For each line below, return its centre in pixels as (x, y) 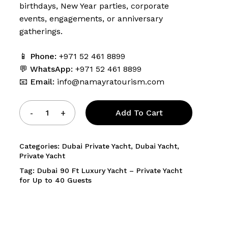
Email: (42, 82)
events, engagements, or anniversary (91, 19)
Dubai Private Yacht (96, 146)
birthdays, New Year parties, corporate (94, 6)
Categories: (41, 146)
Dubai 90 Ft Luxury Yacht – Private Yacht (110, 170)
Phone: (43, 56)
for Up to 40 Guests (55, 180)
